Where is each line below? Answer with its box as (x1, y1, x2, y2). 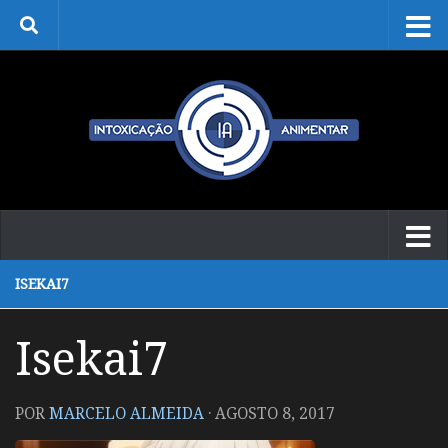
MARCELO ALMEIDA (49, 402, 204, 424)
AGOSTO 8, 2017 (215, 402, 335, 424)
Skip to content (27, 19, 142, 41)
